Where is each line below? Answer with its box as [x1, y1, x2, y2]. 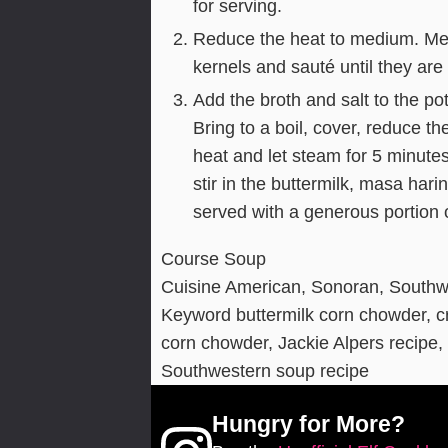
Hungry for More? [212, 411, 406, 438]
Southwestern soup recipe [160, 361, 369, 382]
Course [160, 249, 224, 270]
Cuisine [160, 277, 225, 298]
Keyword [160, 305, 236, 326]
